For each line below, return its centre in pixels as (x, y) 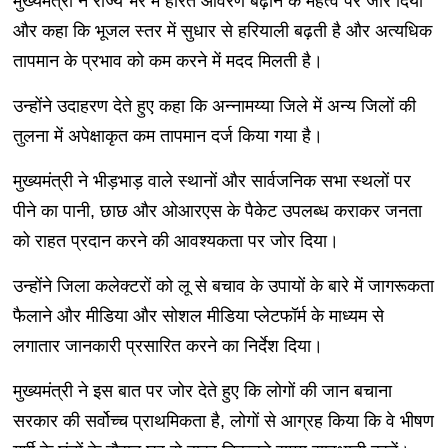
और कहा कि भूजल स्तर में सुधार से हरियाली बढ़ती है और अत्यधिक (222, 30)
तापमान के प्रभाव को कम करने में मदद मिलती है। (167, 60)
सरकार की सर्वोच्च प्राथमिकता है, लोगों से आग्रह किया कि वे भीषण (223, 420)
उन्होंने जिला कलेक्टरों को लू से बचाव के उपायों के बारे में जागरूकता (223, 285)
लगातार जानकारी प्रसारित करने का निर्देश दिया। (167, 345)
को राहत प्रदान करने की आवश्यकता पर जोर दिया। (175, 240)
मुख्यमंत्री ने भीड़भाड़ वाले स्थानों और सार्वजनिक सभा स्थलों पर (211, 180)
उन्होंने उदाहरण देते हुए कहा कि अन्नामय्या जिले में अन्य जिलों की (214, 105)
